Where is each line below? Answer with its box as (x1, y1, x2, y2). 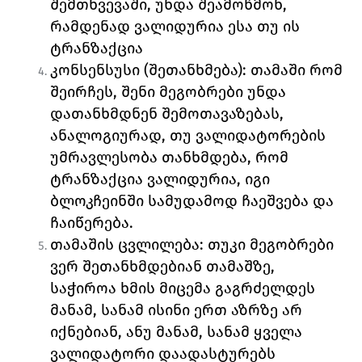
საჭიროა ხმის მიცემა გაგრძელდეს (50, 279, 316, 298)
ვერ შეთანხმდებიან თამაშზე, (50, 257, 276, 276)
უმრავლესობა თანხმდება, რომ (50, 148, 289, 167)
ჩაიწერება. (50, 213, 138, 233)
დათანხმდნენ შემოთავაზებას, (50, 104, 284, 124)
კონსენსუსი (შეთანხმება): (50, 61, 251, 80)
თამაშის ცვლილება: (50, 235, 208, 255)
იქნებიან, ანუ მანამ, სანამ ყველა (50, 322, 303, 342)
